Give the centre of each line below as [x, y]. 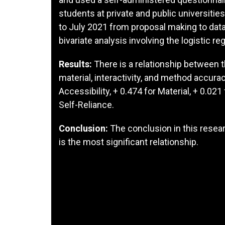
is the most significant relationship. [129, 142]
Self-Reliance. [86, 104]
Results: [75, 64]
